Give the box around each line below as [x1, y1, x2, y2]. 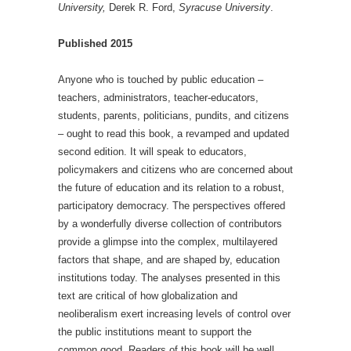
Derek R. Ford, [106, 2, 179, 13]
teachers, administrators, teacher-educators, [58, 92, 259, 103]
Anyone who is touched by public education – [58, 74, 263, 85]
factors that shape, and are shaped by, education [58, 254, 280, 266]
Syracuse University [179, 2, 270, 13]
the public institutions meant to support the [58, 326, 251, 338]
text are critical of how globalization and [58, 290, 237, 302]
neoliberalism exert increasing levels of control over [58, 308, 291, 320]
